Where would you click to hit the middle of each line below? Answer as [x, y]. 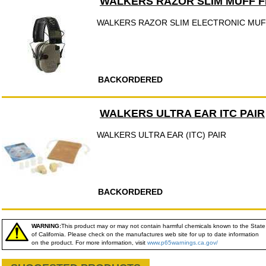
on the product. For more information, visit [89, 243]
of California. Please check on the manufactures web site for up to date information [145, 234]
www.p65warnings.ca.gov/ [183, 243]
